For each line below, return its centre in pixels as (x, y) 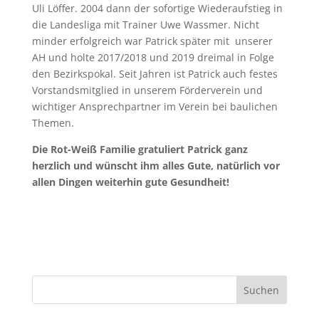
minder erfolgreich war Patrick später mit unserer (152, 41)
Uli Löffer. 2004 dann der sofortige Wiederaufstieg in (157, 9)
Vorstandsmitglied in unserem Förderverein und (147, 90)
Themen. (53, 123)
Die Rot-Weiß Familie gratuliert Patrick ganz (140, 150)
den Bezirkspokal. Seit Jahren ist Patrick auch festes (155, 74)
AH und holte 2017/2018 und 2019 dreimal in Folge (153, 58)
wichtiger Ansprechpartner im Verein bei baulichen (155, 107)
